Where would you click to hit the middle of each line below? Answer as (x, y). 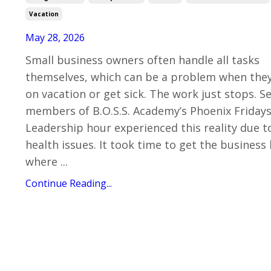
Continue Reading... (69, 184)
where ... (47, 162)
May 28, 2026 (55, 38)
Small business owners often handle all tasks (142, 60)
